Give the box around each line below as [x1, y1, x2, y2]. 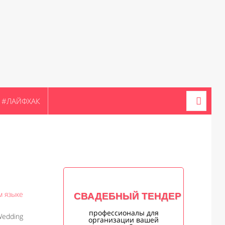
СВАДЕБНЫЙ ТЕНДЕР [74, 191, 181, 201]
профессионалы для [88, 208, 159, 217]
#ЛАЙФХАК [2, 96, 40, 106]
